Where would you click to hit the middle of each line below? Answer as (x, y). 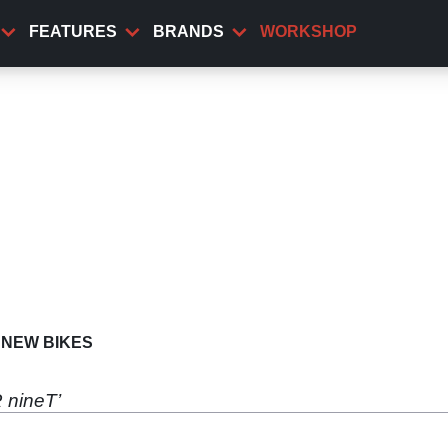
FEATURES (73, 31)
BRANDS (188, 31)
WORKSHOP (308, 31)
